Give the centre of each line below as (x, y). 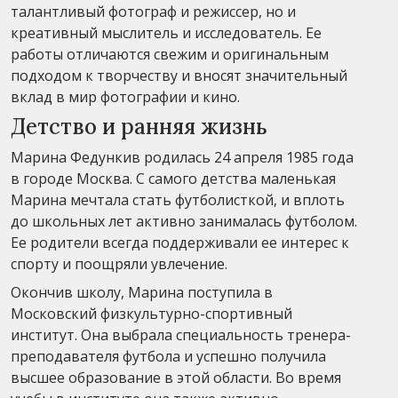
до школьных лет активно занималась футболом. (184, 221)
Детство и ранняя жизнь (139, 126)
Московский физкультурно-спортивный (151, 313)
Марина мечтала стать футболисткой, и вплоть (178, 199)
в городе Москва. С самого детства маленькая (173, 178)
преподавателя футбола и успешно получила (168, 356)
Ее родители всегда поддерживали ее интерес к (180, 242)
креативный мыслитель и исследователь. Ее (166, 32)
